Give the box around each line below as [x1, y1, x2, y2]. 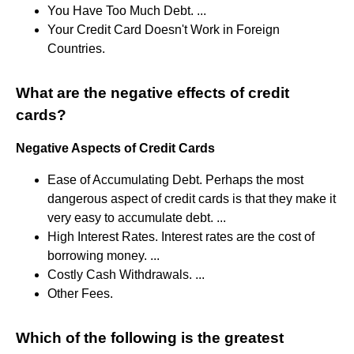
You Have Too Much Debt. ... [47, 3, 206, 17]
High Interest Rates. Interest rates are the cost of [47, 229, 314, 243]
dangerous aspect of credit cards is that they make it [47, 191, 336, 205]
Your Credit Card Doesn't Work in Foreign [47, 22, 280, 36]
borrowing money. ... [47, 248, 160, 262]
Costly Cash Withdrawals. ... [47, 267, 205, 281]
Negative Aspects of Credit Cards [16, 141, 215, 155]
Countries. [47, 41, 105, 55]
